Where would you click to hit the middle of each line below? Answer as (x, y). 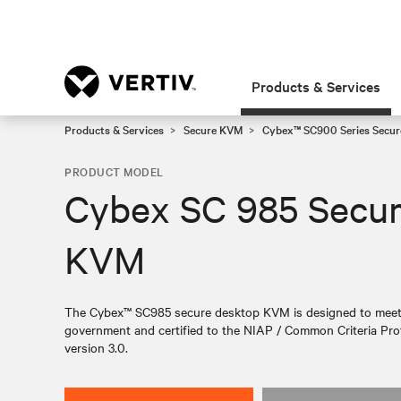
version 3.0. (96, 347)
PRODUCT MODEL (114, 171)
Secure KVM (213, 129)
